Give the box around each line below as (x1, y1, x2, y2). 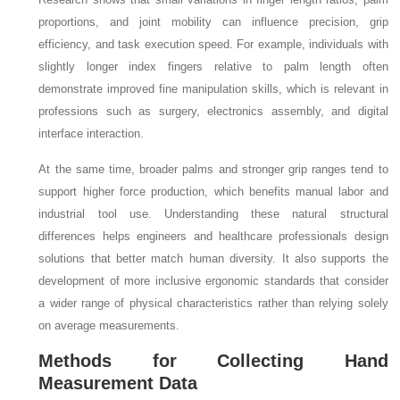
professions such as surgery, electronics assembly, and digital (38, 104, 388, 119)
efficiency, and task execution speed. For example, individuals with (38, 37, 388, 52)
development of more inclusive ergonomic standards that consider (38, 274, 388, 288)
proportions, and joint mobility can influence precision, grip (38, 15, 388, 29)
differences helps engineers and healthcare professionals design (38, 229, 388, 244)
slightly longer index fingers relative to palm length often (38, 60, 388, 74)
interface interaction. (38, 127, 148, 141)
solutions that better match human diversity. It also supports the (38, 252, 388, 266)
